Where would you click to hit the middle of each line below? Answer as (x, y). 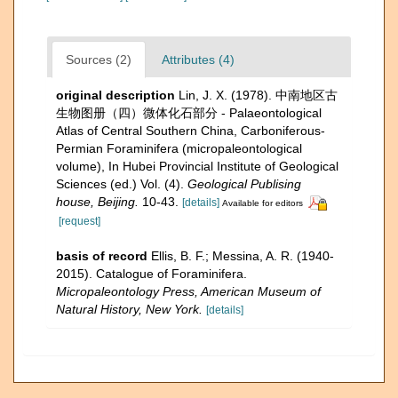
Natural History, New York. (129, 309)
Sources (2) (99, 59)
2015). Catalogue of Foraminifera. (151, 273)
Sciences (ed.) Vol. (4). (122, 183)
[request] (80, 221)
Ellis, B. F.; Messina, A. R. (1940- (243, 255)
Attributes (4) (198, 59)
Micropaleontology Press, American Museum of (188, 291)
